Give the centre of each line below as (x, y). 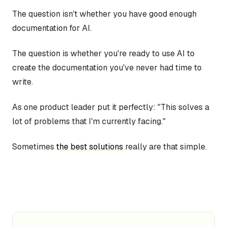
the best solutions (90, 146)
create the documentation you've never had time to (107, 67)
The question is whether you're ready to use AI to (103, 53)
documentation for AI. (52, 28)
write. (23, 82)
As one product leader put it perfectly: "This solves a (111, 107)
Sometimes (34, 146)
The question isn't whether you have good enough (104, 14)
